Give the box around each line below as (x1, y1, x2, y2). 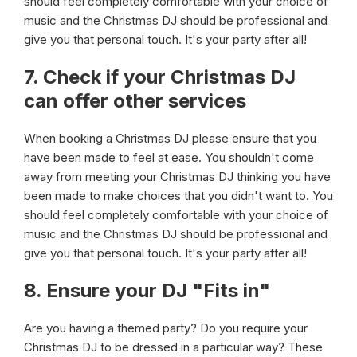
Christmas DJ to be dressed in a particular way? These (24, 339, 323, 355)
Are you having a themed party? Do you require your (24, 320, 308, 335)
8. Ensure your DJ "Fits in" (24, 279, 270, 302)
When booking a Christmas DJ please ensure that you (24, 131, 316, 146)
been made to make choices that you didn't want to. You (24, 188, 333, 203)
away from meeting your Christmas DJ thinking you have (24, 169, 331, 184)
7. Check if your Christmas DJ (24, 65, 296, 88)
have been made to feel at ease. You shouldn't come (24, 150, 314, 165)
